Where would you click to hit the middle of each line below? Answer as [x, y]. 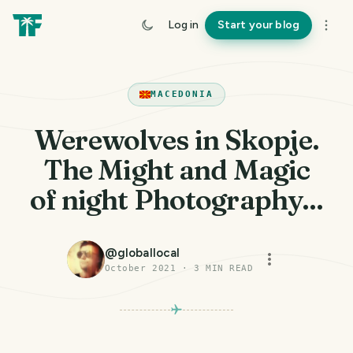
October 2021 [140, 268]
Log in [183, 25]
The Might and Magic [176, 170]
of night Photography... [176, 200]
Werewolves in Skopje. [176, 140]
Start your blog [258, 25]
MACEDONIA [182, 94]
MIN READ [227, 268]
